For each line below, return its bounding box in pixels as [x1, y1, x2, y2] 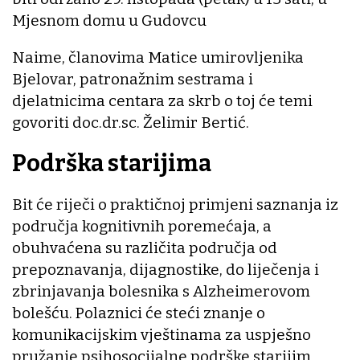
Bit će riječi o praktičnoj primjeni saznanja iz [12, 194, 338, 214]
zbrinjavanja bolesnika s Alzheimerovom [12, 281, 310, 301]
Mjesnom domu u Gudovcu [12, 11, 207, 31]
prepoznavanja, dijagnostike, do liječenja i [12, 260, 319, 279]
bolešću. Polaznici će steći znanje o [12, 303, 265, 322]
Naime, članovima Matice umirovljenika [12, 48, 304, 67]
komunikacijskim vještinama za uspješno [12, 325, 311, 344]
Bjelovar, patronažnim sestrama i [12, 70, 253, 89]
